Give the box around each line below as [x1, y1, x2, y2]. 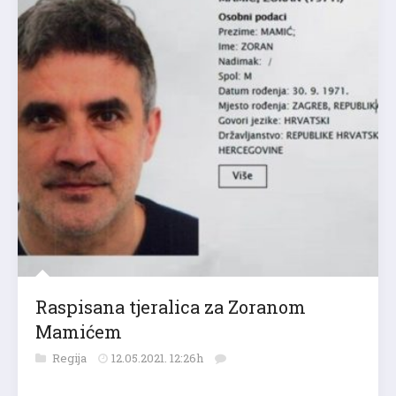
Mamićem [35, 320, 122, 344]
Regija [52, 350, 89, 367]
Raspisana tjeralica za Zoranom [35, 295, 306, 319]
